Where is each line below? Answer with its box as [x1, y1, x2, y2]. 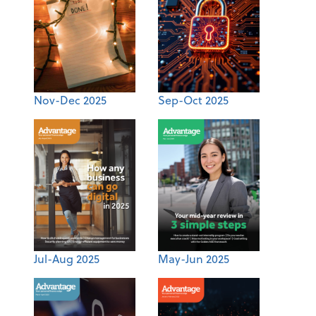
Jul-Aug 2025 [34, 250, 99, 267]
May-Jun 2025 [158, 250, 229, 267]
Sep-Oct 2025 [158, 92, 229, 109]
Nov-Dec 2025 [34, 92, 107, 109]
